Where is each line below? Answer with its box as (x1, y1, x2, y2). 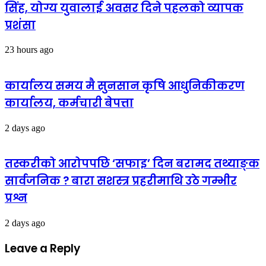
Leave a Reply (5, 240, 80, 256)
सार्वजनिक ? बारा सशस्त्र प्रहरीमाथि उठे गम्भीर (5, 173, 237, 189)
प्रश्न (5, 190, 27, 207)
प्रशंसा (5, 17, 36, 33)
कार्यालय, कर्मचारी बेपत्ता (5, 94, 134, 111)
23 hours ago (5, 45, 53, 55)
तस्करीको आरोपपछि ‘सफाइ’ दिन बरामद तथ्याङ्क (5, 156, 259, 172)
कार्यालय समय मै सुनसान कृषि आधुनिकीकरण (5, 77, 245, 94)
